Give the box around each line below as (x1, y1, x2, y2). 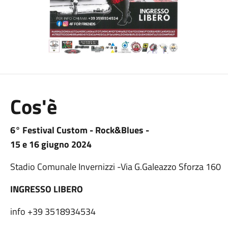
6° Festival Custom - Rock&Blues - (10, 123, 149, 137)
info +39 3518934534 (10, 205, 96, 218)
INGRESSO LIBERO (10, 182, 83, 196)
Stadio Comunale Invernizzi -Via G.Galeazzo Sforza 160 (10, 160, 221, 174)
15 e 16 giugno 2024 (10, 137, 92, 151)
